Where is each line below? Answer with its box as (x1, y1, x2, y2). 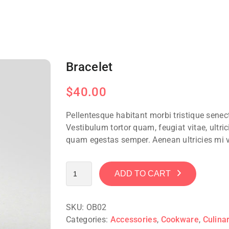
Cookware (161, 215, 199, 224)
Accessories (110, 215, 157, 224)
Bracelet (66, 60, 113, 74)
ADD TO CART (114, 169, 171, 178)
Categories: (66, 215, 110, 224)
